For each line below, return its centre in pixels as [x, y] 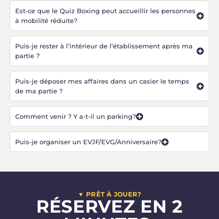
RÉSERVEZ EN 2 [109, 206]
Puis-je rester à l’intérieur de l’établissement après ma [104, 46]
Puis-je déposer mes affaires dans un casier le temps [102, 81]
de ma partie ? [39, 91]
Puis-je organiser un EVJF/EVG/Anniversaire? [88, 142]
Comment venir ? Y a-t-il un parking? [76, 116]
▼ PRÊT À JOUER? [109, 194]
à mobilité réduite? [46, 21]
